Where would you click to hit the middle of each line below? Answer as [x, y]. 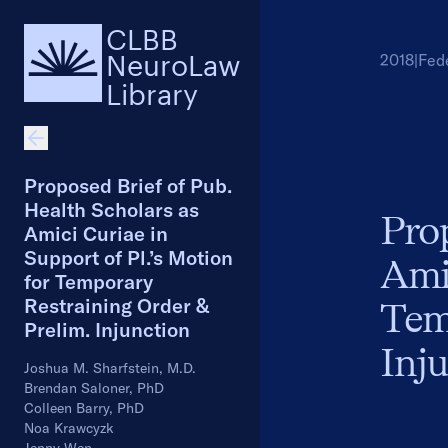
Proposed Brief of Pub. [128, 185]
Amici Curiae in [96, 233]
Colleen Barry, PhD [84, 408]
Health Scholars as [111, 209]
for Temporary [88, 281]
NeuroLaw [173, 61]
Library [152, 90]
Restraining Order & [116, 305]
